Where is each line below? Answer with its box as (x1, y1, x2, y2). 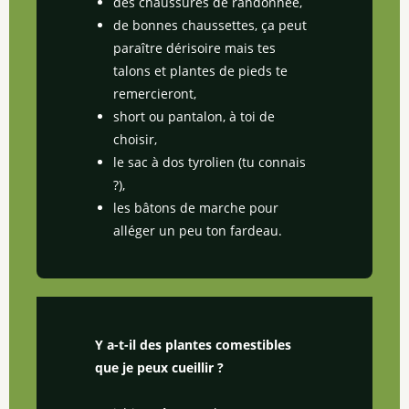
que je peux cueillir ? (95, 358, 224, 376)
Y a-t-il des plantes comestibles (95, 335, 291, 353)
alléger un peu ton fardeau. (113, 221, 282, 239)
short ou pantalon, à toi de (113, 107, 275, 125)
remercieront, (113, 84, 196, 102)
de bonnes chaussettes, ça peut (113, 16, 307, 34)
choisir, (113, 130, 157, 148)
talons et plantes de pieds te (113, 61, 288, 79)
